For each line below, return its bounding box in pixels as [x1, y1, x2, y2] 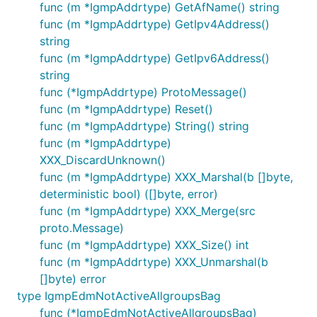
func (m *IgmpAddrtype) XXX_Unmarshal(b [40, 255, 268, 269]
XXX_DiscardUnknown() [40, 153, 166, 167]
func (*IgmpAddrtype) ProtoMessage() [40, 85, 247, 99]
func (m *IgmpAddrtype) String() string [40, 119, 249, 133]
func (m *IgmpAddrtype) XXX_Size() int [40, 238, 249, 252]
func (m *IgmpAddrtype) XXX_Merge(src [40, 204, 255, 218]
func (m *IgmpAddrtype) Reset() [40, 102, 213, 116]
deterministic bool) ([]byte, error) [40, 187, 218, 201]
